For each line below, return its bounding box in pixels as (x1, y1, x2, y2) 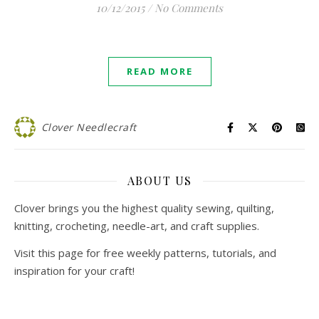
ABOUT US (127, 173, 192, 188)
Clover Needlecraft (41, 120, 137, 134)
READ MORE (126, 65, 193, 78)
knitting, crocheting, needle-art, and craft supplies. (14, 219, 259, 233)
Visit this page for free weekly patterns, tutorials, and (14, 246, 276, 260)
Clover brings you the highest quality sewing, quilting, (14, 201, 274, 215)
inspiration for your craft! (14, 263, 135, 278)
